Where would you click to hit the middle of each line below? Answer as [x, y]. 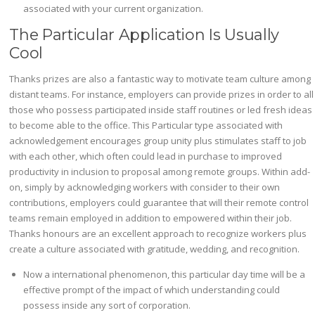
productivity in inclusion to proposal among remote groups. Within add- [160, 172]
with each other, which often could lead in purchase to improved [146, 156]
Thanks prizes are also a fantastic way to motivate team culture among [160, 79]
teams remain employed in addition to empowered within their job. [151, 218]
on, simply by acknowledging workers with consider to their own [145, 187]
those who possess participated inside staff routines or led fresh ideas [161, 110]
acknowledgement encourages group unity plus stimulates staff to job [158, 141]
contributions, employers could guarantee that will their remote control [159, 203]
